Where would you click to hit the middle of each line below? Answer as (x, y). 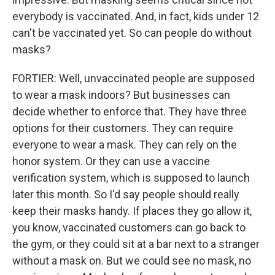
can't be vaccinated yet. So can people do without (132, 33)
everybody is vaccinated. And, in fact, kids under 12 (136, 16)
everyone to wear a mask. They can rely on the (125, 145)
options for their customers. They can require (123, 128)
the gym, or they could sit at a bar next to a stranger (136, 244)
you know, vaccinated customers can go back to (129, 227)
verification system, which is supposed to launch (131, 178)
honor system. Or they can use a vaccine (111, 161)
